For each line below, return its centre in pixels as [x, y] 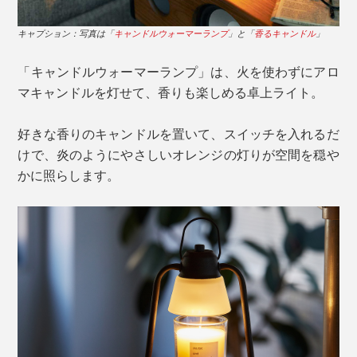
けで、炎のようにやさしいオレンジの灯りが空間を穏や [178, 155]
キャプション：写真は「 [66, 33]
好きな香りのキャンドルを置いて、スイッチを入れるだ [178, 134]
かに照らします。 [69, 175]
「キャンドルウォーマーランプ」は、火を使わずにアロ [178, 72]
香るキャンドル [285, 33]
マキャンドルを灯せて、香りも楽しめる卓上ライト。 [171, 92]
